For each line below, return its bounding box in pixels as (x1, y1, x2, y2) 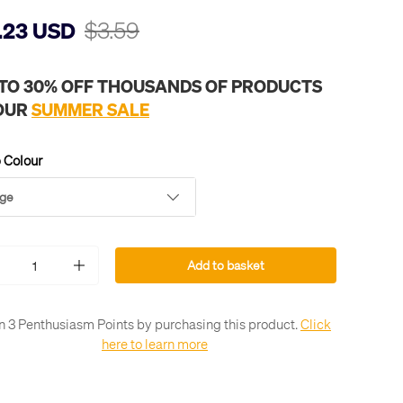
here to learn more (102, 335, 208, 354)
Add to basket (186, 257, 264, 273)
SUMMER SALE (31, 98, 149, 121)
